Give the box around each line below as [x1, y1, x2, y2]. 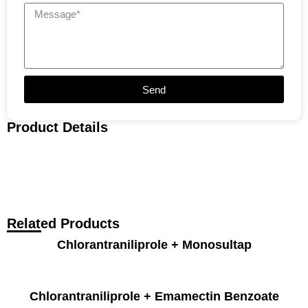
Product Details [7, 120, 108, 135]
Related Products [7, 216, 120, 231]
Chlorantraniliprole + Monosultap [56, 238, 252, 252]
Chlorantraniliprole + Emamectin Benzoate [29, 289, 279, 303]
